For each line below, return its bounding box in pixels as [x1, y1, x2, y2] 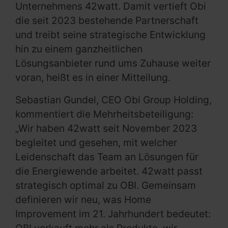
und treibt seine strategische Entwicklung [15, 28, 206, 41]
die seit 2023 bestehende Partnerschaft [15, 14, 198, 27]
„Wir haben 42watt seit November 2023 [15, 122, 197, 135]
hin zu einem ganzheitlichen [15, 43, 142, 55]
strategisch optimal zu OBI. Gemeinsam [15, 179, 196, 192]
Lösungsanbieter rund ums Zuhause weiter [15, 57, 211, 70]
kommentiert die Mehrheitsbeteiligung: [15, 108, 193, 121]
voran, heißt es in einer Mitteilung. [15, 71, 170, 84]
